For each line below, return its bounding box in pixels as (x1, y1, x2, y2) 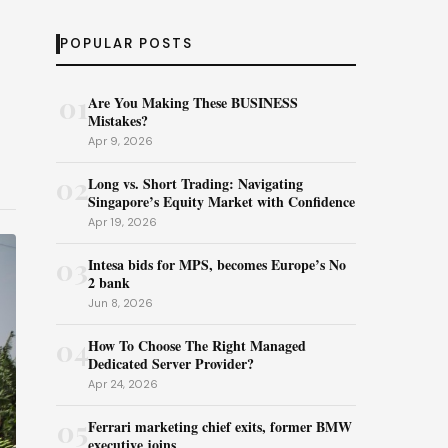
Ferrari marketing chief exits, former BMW (88, 416, 352, 437)
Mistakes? (88, 110, 148, 131)
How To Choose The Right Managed (88, 335, 306, 356)
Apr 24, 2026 (88, 377, 158, 391)
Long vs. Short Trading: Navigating (88, 173, 303, 194)
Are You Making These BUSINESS (88, 92, 298, 113)
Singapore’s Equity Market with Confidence (88, 191, 355, 212)
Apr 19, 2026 (88, 215, 157, 229)
